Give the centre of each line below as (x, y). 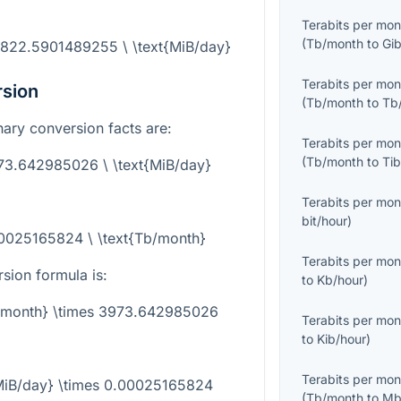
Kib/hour (342, 339)
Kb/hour (341, 280)
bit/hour (325, 221)
